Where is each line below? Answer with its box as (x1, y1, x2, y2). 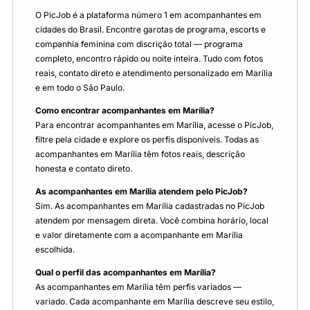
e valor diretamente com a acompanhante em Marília (35, 229, 243, 240)
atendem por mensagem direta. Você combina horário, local (35, 215, 268, 226)
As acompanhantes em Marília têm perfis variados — (35, 281, 241, 292)
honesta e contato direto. (35, 163, 132, 174)
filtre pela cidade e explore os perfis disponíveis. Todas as (35, 134, 259, 145)
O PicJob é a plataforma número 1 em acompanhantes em (35, 9, 262, 20)
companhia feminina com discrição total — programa (35, 38, 243, 49)
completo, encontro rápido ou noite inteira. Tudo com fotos (35, 53, 263, 64)
